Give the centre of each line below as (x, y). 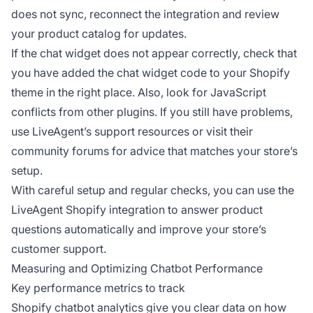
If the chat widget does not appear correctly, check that (154, 53)
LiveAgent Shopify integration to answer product (137, 210)
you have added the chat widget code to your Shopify (151, 73)
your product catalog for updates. (99, 34)
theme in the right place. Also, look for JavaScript (139, 93)
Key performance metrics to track (98, 288)
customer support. (59, 249)
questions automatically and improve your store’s (139, 230)
